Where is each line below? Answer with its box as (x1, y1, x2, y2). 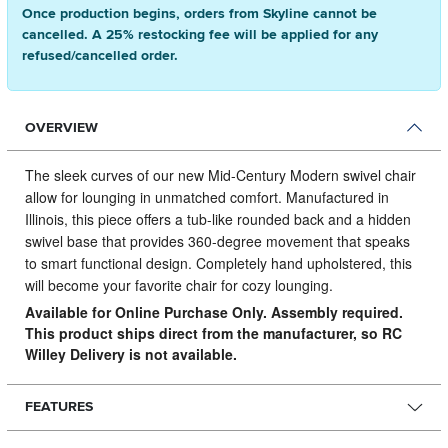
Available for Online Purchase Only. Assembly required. (24, 301, 403, 322)
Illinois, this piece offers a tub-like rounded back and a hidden (24, 208, 411, 229)
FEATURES (24, 398, 93, 416)
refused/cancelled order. (22, 47, 178, 65)
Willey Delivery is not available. (24, 343, 237, 364)
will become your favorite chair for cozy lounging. (24, 274, 333, 295)
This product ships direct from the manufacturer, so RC (24, 322, 402, 343)
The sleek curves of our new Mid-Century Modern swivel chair (24, 164, 416, 185)
